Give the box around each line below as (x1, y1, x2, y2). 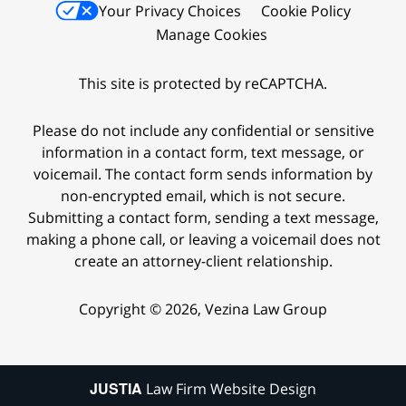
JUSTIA (90, 378, 142, 400)
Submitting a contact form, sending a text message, (27, 208, 379, 228)
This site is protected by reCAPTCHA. (79, 72, 327, 93)
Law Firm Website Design (142, 379, 316, 400)
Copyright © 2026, (79, 299, 205, 320)
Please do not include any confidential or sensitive (32, 121, 374, 141)
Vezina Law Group (205, 299, 327, 320)
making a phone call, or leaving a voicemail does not (25, 229, 381, 250)
